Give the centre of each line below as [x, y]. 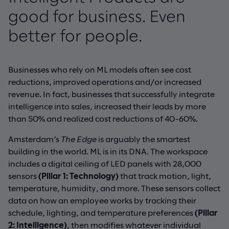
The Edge [79, 139]
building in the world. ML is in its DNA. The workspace [108, 151]
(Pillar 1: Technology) [78, 175]
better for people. [75, 37]
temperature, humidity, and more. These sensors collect [114, 188]
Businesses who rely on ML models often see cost [100, 69]
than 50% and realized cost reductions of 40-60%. [103, 118]
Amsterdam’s [35, 139]
